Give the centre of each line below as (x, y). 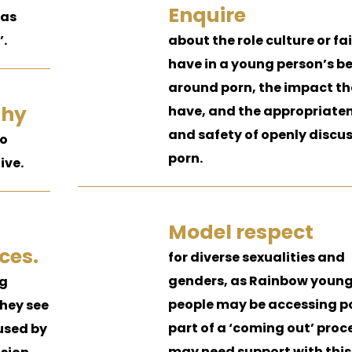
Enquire (207, 15)
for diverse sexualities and (256, 257)
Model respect (240, 232)
